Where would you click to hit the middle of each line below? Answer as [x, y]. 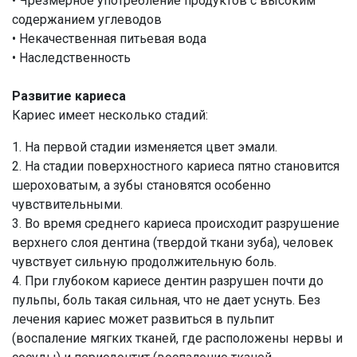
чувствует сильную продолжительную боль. [144, 262]
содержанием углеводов [87, 20]
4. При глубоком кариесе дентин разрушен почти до [168, 281]
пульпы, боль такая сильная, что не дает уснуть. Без [166, 300]
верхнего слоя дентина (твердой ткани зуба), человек [173, 243]
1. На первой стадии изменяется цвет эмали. [145, 147]
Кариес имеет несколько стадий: [110, 115]
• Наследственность [71, 58]
